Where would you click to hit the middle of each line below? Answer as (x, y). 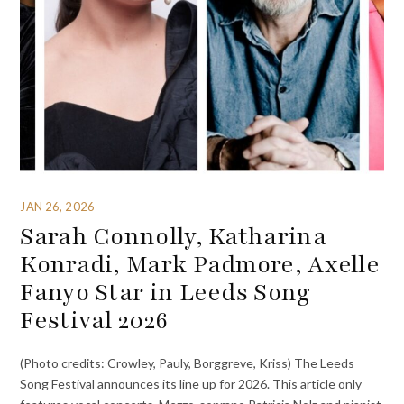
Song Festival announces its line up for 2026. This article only (191, 383)
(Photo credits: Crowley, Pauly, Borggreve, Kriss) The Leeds (188, 363)
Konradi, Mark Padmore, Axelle (200, 265)
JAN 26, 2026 (57, 206)
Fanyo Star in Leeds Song (165, 293)
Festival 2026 (94, 321)
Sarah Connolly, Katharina (173, 237)
